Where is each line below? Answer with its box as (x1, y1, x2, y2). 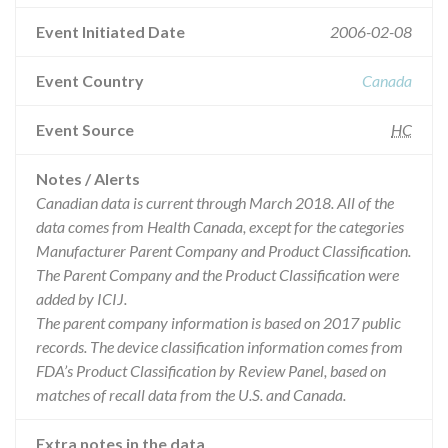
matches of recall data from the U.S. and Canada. (36, 385, 346, 404)
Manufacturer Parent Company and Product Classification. (36, 241, 411, 260)
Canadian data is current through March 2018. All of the (36, 193, 394, 212)
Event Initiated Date (36, 22, 185, 41)
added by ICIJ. (36, 289, 127, 308)
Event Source (36, 120, 134, 139)
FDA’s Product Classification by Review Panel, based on (36, 361, 386, 380)
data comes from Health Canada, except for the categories (36, 217, 404, 236)
